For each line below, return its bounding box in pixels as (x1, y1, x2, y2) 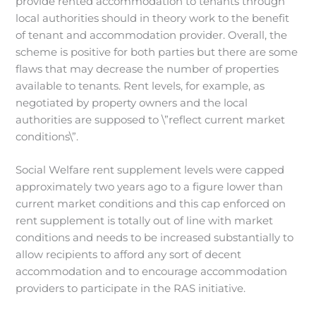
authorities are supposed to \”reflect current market (16, 113, 286, 126)
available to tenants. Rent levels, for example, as (16, 79, 265, 92)
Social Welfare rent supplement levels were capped (16, 164, 285, 177)
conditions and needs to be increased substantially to (16, 231, 294, 245)
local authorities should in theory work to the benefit (16, 11, 290, 25)
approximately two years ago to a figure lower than (16, 181, 284, 194)
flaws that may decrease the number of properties (16, 62, 279, 75)
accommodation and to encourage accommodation (16, 265, 288, 279)
